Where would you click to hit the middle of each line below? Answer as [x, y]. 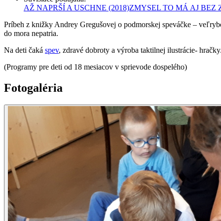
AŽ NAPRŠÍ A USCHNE [65, 7]
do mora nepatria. [31, 33]
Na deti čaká [24, 50]
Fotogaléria [33, 88]
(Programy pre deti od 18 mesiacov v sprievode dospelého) [95, 67]
